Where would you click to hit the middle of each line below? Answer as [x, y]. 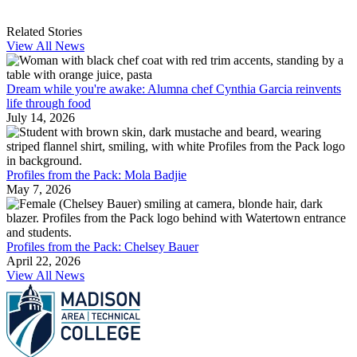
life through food [49, 104]
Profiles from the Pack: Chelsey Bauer [102, 247]
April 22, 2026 [43, 261]
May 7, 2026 [39, 190]
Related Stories [44, 32]
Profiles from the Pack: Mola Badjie [96, 175]
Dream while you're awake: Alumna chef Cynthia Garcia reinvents [174, 89]
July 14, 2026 [41, 118]
